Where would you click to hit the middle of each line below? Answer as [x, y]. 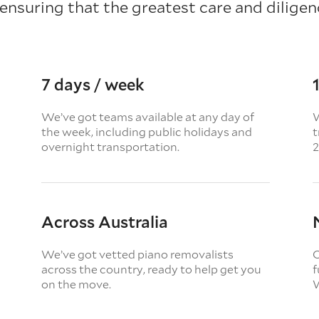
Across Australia [105, 222]
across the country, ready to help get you [152, 269]
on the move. [77, 284]
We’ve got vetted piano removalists [138, 254]
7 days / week [93, 84]
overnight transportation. [111, 146]
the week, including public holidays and [147, 131]
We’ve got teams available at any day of [148, 116]
